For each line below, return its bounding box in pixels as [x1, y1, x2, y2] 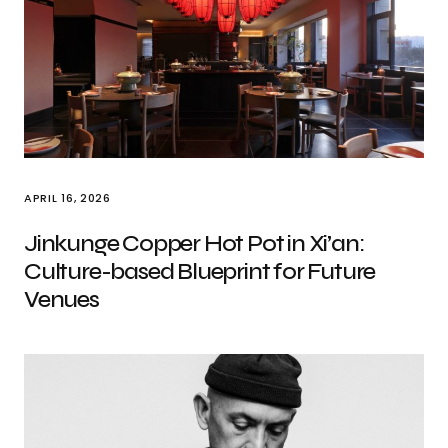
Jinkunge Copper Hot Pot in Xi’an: [24, 229, 364, 258]
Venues [24, 285, 99, 314]
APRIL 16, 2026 [24, 190, 111, 206]
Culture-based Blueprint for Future [24, 257, 376, 286]
